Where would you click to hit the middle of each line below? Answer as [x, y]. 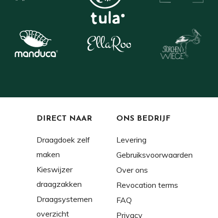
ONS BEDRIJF [143, 119]
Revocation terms [147, 185]
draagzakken [59, 184]
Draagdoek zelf [63, 140]
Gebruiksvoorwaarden [154, 155]
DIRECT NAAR [64, 119]
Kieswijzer [54, 170]
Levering [131, 140]
